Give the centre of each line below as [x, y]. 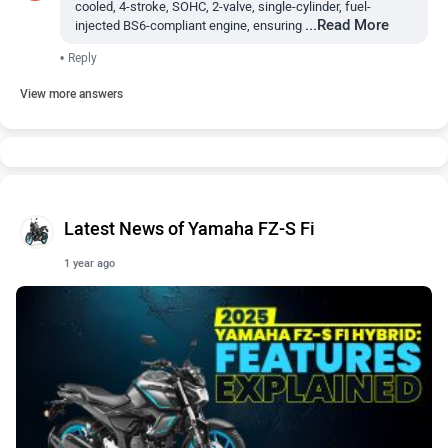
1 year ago [89, 263]
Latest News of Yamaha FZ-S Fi [189, 229]
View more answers [71, 94]
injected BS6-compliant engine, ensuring [188, 25]
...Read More [347, 25]
